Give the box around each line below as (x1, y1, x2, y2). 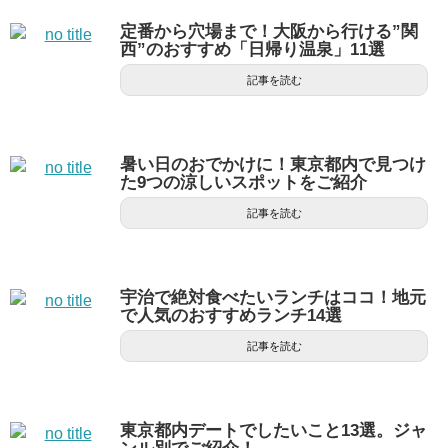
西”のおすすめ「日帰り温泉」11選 (120, 40, 385, 60)
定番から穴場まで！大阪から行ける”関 (120, 22, 418, 42)
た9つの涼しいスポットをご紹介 (120, 173, 367, 193)
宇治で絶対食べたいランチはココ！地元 (120, 288, 426, 308)
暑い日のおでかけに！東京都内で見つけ (120, 155, 426, 175)
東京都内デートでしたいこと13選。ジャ (120, 421, 427, 441)
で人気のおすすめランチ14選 (120, 306, 342, 326)
